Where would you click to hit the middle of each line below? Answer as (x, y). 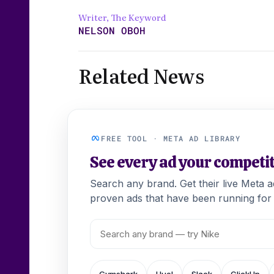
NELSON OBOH (112, 31)
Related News (141, 76)
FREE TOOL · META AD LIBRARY (171, 139)
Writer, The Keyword (122, 17)
